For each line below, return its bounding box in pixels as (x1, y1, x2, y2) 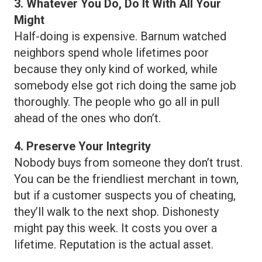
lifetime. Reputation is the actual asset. (14, 237, 213, 252)
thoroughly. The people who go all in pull (14, 95, 219, 109)
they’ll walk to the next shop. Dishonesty (14, 205, 219, 219)
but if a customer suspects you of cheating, (14, 188, 236, 203)
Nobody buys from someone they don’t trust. (14, 156, 243, 170)
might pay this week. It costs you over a (14, 221, 217, 236)
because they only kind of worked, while (14, 62, 218, 77)
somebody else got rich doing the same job (14, 78, 236, 93)
